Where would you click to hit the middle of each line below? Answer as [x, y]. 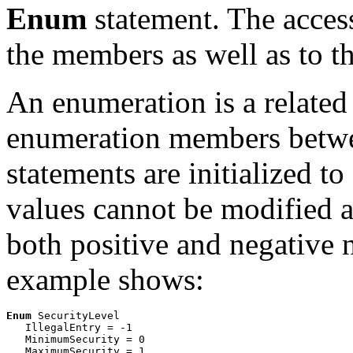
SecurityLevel [76, 316]
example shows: [105, 280]
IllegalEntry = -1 [69, 328]
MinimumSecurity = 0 [76, 340]
